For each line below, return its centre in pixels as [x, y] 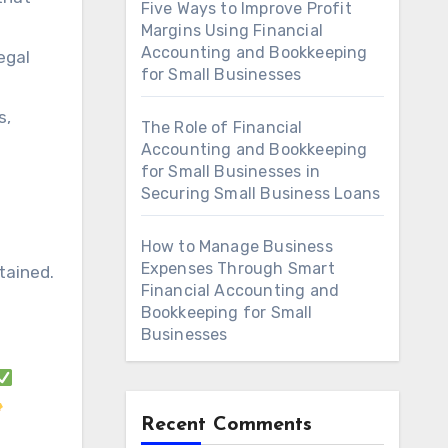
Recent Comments [226, 425]
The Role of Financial [221, 127]
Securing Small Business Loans [260, 193]
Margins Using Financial [232, 30]
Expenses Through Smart [237, 268]
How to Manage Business [236, 246]
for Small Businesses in [230, 171]
